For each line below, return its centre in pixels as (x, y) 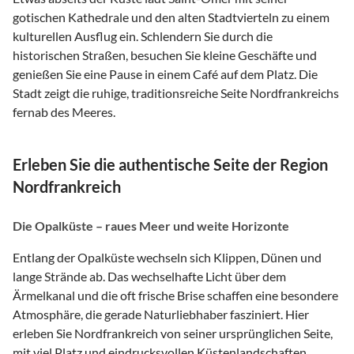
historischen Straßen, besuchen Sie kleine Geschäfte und (165, 55)
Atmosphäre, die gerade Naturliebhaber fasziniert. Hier (161, 314)
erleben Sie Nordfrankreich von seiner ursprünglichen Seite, (173, 333)
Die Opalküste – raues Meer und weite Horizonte (151, 225)
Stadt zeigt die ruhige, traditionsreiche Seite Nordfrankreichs (176, 92)
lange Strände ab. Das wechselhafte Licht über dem (149, 276)
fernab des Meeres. (64, 111)
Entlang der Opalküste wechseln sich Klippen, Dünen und (167, 257)
